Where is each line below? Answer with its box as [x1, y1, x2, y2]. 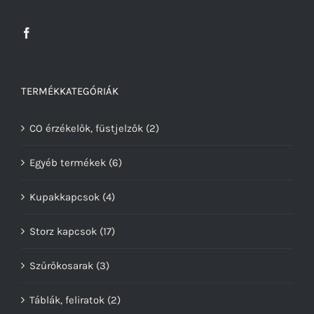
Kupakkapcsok [29, 190, 100, 203]
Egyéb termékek [29, 156, 106, 169]
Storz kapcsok [29, 224, 97, 238]
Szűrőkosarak [29, 259, 93, 272]
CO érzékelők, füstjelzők [29, 121, 143, 135]
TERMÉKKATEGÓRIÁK [21, 84, 118, 97]
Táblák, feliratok [29, 293, 104, 306]
